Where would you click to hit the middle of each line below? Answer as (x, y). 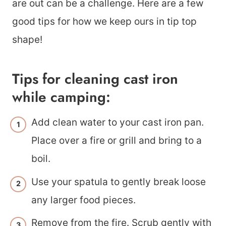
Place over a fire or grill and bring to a (117, 140)
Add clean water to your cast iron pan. (118, 122)
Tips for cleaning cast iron (95, 79)
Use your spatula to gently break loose (119, 182)
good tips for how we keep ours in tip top (104, 21)
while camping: (61, 97)
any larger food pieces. (83, 200)
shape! (27, 40)
